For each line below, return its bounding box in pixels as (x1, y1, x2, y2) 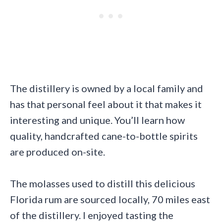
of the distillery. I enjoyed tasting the (10, 209, 173, 221)
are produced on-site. (10, 145, 105, 158)
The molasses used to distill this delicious (10, 177, 195, 189)
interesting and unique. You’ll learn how (10, 113, 185, 126)
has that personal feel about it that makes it (10, 98, 202, 110)
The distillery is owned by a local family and (10, 82, 203, 94)
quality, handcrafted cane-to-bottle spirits (10, 129, 198, 142)
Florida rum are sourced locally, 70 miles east (10, 193, 210, 205)
